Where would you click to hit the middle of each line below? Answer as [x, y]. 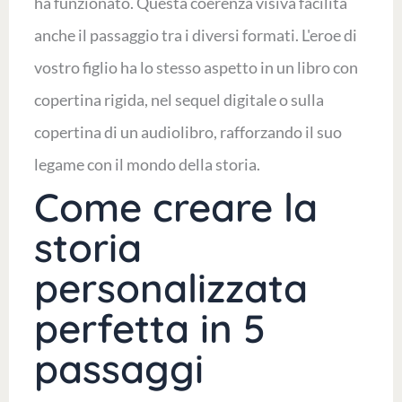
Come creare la [175, 207]
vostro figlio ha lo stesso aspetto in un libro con [196, 68]
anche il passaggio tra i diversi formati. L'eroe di [195, 35]
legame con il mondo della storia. [147, 165]
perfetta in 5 [149, 328]
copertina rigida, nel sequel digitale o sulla [179, 100]
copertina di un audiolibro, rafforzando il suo [188, 132]
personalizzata [170, 288]
